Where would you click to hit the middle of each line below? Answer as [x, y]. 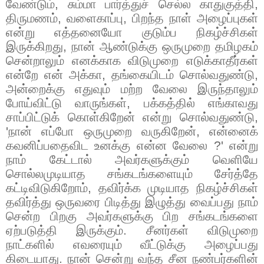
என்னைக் [234, 131]
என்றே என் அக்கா [54, 75]
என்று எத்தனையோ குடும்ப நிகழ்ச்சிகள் [132, 32]
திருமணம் [32, 18]
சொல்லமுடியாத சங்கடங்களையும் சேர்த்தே [132, 174]
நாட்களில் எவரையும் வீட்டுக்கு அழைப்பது [132, 244]
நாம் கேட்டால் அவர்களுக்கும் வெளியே [132, 159]
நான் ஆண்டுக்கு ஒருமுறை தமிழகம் [165, 46]
